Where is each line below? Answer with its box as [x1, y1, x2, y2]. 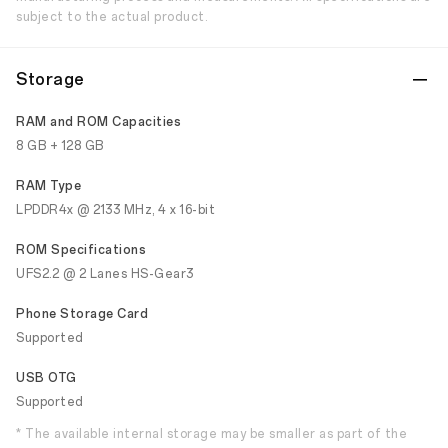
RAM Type [16, 179, 81, 193]
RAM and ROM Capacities [16, 115, 181, 129]
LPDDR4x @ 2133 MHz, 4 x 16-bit [16, 203, 215, 217]
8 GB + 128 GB [16, 139, 104, 153]
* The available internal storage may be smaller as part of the [16, 427, 407, 441]
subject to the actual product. [16, 10, 207, 24]
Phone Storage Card [16, 307, 148, 321]
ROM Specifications [16, 243, 146, 257]
